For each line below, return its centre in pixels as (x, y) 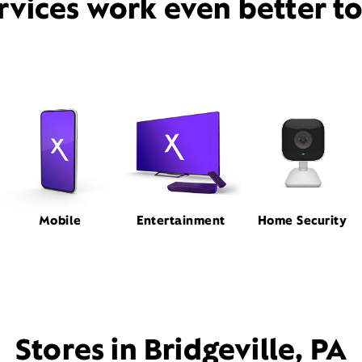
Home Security (302, 221)
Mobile (60, 221)
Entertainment (181, 221)
